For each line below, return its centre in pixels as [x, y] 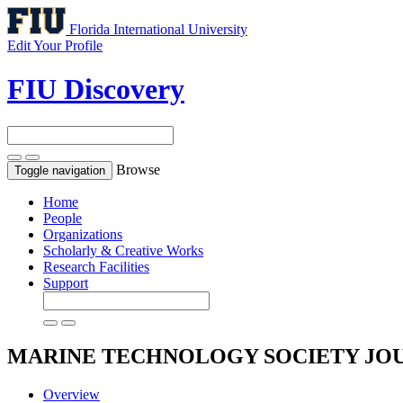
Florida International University [158, 29]
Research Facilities [96, 266]
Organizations [83, 234]
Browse [138, 169]
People [63, 218]
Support [66, 282]
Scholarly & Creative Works [123, 250]
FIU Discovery [96, 90]
